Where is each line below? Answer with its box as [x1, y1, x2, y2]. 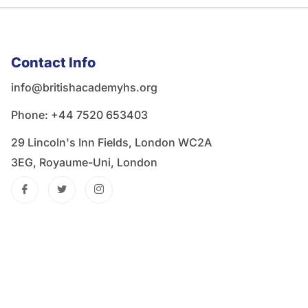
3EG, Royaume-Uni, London [11, 155, 158, 169]
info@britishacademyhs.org [11, 80, 158, 94]
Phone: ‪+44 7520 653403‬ [11, 108, 148, 122]
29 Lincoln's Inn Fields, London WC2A [11, 135, 212, 149]
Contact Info [11, 54, 96, 71]
